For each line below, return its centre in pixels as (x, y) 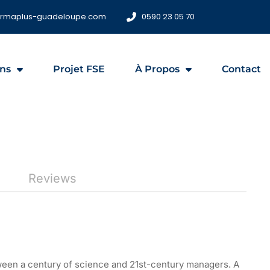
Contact (242, 69)
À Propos (158, 69)
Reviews (52, 178)
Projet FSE (79, 69)
